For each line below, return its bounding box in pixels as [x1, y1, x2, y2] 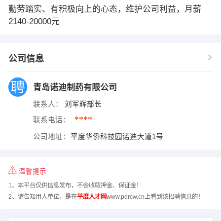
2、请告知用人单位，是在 [8, 193, 77, 200]
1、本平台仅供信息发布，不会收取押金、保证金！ [8, 182, 142, 189]
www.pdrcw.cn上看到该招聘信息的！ [106, 193, 204, 200]
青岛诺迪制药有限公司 [33, 82, 117, 92]
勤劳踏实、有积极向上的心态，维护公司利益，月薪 [8, 4, 201, 14]
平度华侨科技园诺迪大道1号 [71, 132, 166, 141]
